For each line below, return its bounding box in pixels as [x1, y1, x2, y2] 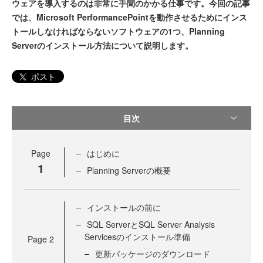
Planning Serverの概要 [87, 164, 171, 177]
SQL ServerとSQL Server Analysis [87, 218, 215, 231]
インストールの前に [87, 201, 161, 214]
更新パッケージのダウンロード [95, 248, 210, 260]
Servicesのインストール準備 [85, 231, 190, 243]
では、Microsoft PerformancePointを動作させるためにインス [12, 11, 247, 23]
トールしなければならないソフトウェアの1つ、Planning [12, 25, 225, 37]
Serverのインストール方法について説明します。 [12, 39, 193, 51]
